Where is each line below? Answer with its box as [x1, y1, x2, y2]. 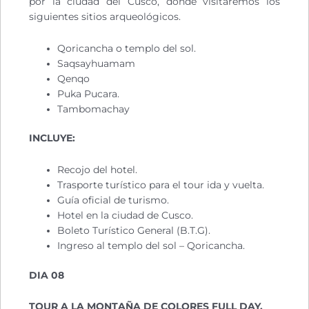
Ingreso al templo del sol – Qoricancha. [57, 240, 246, 252]
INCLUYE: [29, 132, 75, 144]
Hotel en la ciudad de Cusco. [57, 210, 194, 221]
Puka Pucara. [57, 88, 120, 99]
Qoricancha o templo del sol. [57, 42, 197, 54]
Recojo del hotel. [57, 164, 138, 176]
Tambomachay [57, 103, 130, 114]
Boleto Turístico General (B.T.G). [57, 225, 211, 237]
